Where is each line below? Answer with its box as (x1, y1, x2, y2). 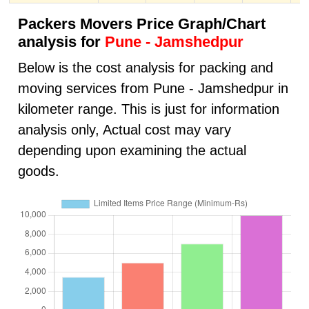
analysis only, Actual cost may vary (17, 121, 231, 137)
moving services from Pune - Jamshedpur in (17, 80, 288, 96)
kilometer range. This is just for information (17, 101, 279, 117)
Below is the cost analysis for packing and (17, 59, 273, 75)
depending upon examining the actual (17, 142, 246, 158)
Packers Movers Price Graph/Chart (17, 15, 266, 33)
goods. (17, 163, 59, 179)
